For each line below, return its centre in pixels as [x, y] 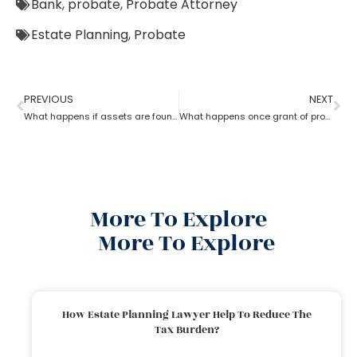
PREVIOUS [49, 99]
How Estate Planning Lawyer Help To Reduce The [186, 314]
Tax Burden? [186, 330]
